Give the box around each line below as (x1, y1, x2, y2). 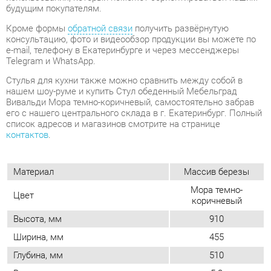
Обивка (13, 255, 42, 266)
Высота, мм (13, 150, 59, 161)
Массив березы (176, 105, 240, 116)
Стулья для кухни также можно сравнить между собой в (5, 18, 233, 28)
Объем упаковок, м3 (13, 220, 94, 230)
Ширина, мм (13, 168, 61, 178)
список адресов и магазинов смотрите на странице (5, 59, 211, 70)
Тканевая (189, 255, 227, 266)
